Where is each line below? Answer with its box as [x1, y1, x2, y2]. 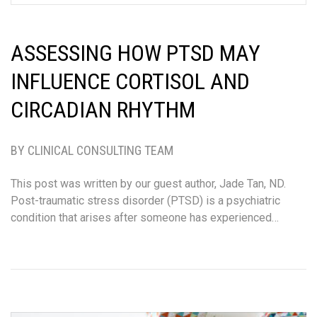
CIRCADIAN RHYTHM [11, 96, 195, 124]
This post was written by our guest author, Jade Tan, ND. [11, 177, 286, 191]
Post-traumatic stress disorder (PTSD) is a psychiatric [11, 194, 280, 208]
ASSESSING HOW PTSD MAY [11, 40, 260, 67]
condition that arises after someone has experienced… [11, 211, 279, 225]
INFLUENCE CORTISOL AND [11, 68, 250, 96]
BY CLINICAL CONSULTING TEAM [11, 143, 173, 158]
